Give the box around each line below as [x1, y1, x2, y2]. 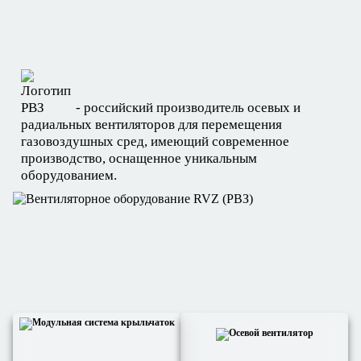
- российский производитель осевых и [73, 100, 301, 115]
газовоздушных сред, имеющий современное [21, 134, 289, 149]
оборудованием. [21, 168, 117, 183]
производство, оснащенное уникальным [21, 151, 257, 166]
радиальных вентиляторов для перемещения [21, 117, 282, 132]
